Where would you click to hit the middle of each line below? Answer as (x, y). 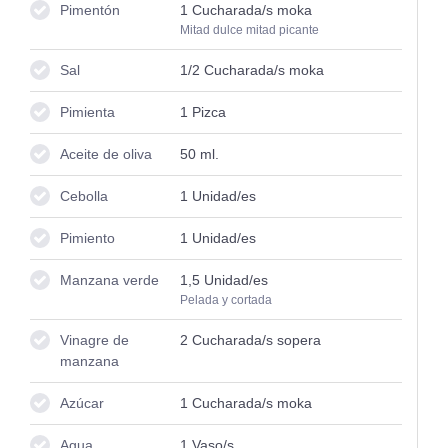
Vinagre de (94, 339)
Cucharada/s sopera (254, 339)
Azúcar (82, 402)
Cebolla (84, 195)
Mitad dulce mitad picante (249, 29)
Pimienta (87, 111)
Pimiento (87, 237)
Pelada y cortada (225, 299)
